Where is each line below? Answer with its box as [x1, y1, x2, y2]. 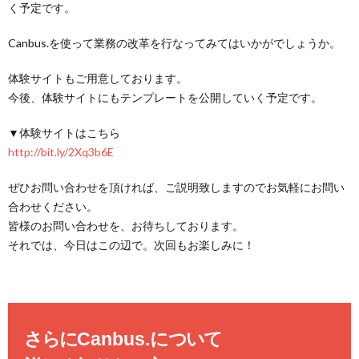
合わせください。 [8, 200, 98, 213]
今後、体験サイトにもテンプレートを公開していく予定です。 [8, 91, 322, 104]
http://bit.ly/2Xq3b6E [8, 145, 114, 159]
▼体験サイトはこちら [8, 126, 120, 139]
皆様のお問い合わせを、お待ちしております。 [8, 219, 244, 232]
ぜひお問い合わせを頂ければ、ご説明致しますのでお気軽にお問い [8, 180, 345, 194]
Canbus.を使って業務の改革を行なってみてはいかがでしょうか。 [8, 36, 341, 50]
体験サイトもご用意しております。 [8, 71, 188, 85]
